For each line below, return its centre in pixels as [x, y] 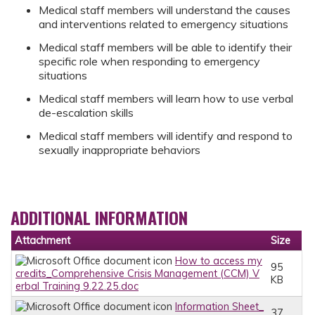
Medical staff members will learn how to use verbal [166, 98]
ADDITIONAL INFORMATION [99, 218]
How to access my [219, 261]
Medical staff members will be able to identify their [165, 47]
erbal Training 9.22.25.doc [77, 287]
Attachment [43, 241]
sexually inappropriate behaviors [125, 149]
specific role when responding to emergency [149, 61]
